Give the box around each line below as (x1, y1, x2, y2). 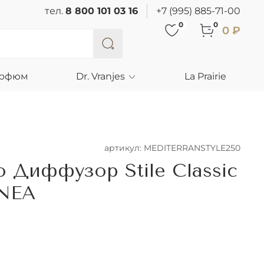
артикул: (104, 143, 144, 153)
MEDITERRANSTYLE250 (144, 143, 240, 153)
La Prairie (184, 70, 226, 82)
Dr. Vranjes (76, 70, 126, 82)
